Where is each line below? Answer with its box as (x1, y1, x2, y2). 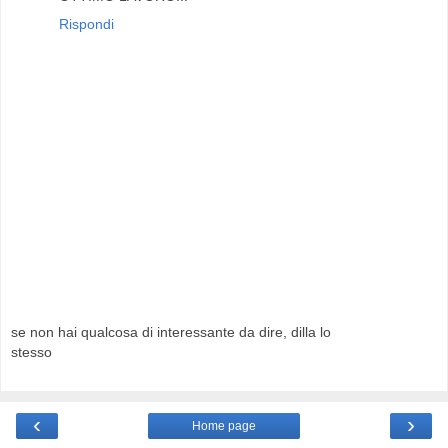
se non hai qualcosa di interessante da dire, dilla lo (11, 323, 331, 340)
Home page (192, 419, 256, 434)
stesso (11, 343, 52, 360)
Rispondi (59, 16, 114, 33)
